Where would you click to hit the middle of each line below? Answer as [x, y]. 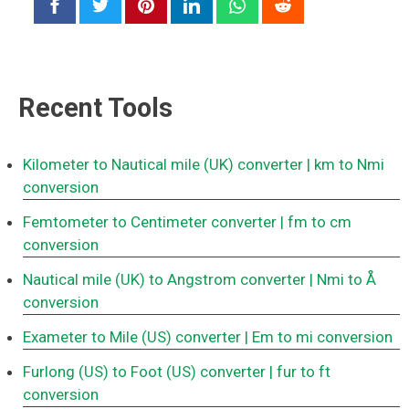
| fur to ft [300, 372]
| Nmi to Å [343, 280]
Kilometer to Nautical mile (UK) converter [163, 165]
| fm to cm [316, 222]
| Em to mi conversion [319, 337]
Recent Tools [95, 108]
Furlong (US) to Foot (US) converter [144, 372]
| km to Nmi [346, 165]
